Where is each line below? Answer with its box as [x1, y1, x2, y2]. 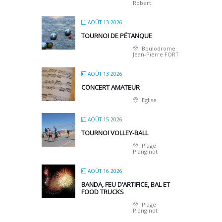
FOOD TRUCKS [81, 187, 124, 197]
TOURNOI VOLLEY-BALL [81, 128, 148, 138]
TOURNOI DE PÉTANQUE [81, 31, 152, 41]
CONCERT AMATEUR [81, 83, 140, 92]
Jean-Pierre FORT [133, 51, 179, 58]
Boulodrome [140, 45, 175, 53]
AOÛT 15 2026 [88, 116, 122, 123]
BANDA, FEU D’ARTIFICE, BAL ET [81, 180, 170, 189]
